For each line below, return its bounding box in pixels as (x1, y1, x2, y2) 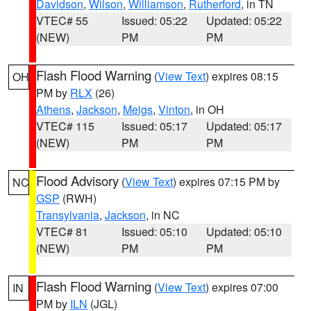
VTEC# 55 (36, 12, 88, 28)
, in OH (190, 101, 224, 117)
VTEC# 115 (36, 118, 94, 134)
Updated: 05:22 (206, 12, 283, 28)
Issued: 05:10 (121, 224, 187, 239)
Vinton (158, 101, 190, 117)
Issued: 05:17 (121, 118, 187, 134)
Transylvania (36, 207, 99, 223)
